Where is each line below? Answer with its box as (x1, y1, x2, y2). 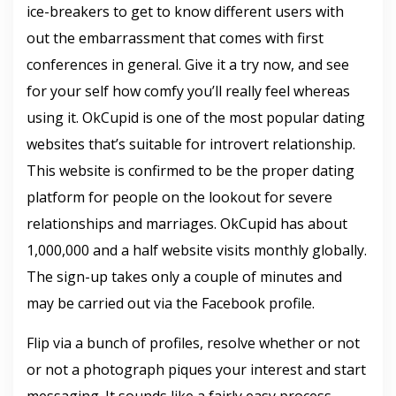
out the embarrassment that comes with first (27, 28, 324, 48)
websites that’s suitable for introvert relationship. (27, 134, 355, 154)
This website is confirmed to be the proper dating (27, 161, 354, 180)
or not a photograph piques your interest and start (27, 360, 366, 379)
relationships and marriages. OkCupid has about (27, 214, 347, 233)
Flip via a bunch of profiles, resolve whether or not (27, 333, 360, 353)
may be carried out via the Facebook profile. (27, 293, 315, 313)
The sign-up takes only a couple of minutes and (27, 267, 342, 286)
